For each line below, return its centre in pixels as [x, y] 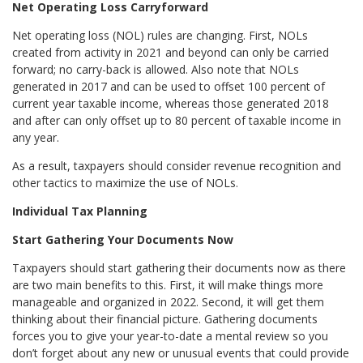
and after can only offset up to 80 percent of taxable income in [177, 120]
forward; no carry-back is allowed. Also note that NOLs [156, 69]
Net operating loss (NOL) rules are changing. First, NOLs [160, 35]
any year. [36, 137]
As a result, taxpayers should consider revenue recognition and [177, 165]
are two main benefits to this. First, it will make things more [168, 284]
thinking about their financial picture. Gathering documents [165, 318]
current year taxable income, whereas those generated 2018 [171, 103]
